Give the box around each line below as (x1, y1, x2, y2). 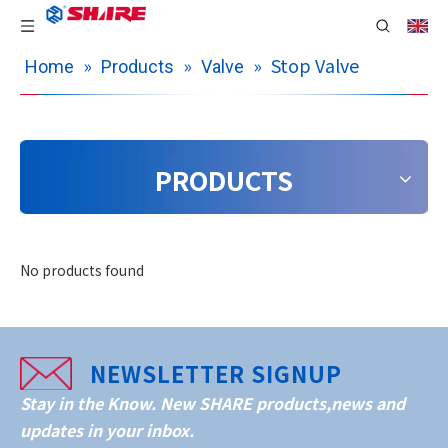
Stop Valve (271, 52, 359, 78)
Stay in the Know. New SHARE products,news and (20, 390, 405, 415)
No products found (20, 259, 144, 280)
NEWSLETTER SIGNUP (90, 356, 342, 389)
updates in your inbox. (20, 417, 194, 442)
